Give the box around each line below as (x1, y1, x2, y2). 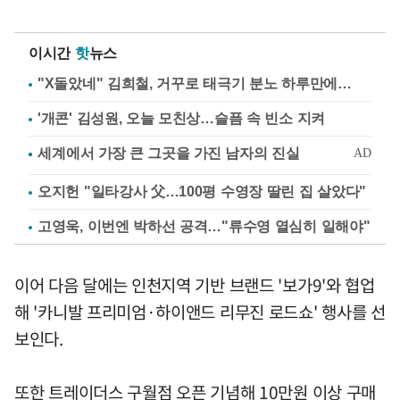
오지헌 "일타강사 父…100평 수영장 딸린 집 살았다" (37, 183, 366, 199)
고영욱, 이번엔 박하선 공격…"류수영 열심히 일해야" (37, 218, 371, 234)
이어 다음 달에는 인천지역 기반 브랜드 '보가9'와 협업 (14, 271, 375, 297)
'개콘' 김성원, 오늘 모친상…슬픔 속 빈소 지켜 (37, 110, 325, 126)
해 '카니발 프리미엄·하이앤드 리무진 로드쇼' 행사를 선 (14, 298, 386, 324)
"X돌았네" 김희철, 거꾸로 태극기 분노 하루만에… (37, 75, 352, 91)
